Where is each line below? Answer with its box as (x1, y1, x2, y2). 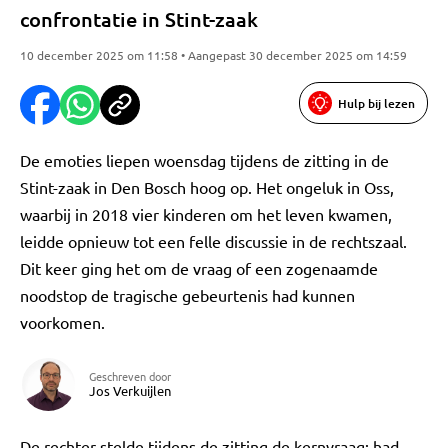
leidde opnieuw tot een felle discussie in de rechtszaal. (20, 231, 407, 251)
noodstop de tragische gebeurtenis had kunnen (20, 285, 355, 305)
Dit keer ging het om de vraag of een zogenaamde (20, 258, 378, 278)
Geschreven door (89, 368, 171, 384)
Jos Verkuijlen (89, 382, 171, 399)
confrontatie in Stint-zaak (20, 6, 258, 32)
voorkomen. (20, 312, 105, 332)
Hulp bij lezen (338, 94, 415, 112)
